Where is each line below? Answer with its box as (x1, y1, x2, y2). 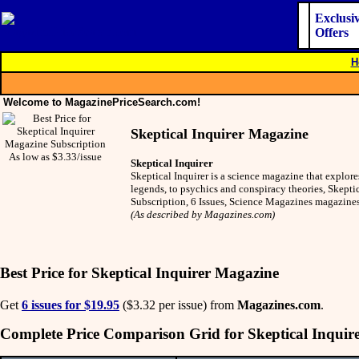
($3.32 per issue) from (119, 297, 237, 312)
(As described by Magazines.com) (131, 208, 275, 220)
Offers (315, 26, 349, 39)
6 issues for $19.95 (22, 297, 119, 312)
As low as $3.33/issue (9, 151, 102, 163)
